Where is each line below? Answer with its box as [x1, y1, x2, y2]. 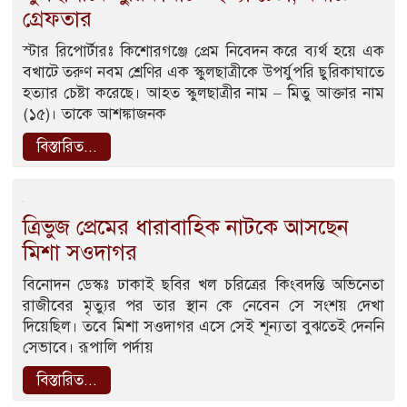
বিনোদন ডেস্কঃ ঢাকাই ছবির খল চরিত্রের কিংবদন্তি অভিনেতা [23, 275, 384, 295]
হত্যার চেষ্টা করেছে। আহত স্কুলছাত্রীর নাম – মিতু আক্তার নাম [23, 84, 384, 104]
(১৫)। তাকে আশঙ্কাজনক [23, 104, 166, 124]
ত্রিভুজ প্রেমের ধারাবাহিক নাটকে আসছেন [23, 213, 349, 242]
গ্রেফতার [23, 5, 92, 34]
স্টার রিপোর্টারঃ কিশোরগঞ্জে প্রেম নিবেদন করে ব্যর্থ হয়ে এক [23, 42, 384, 62]
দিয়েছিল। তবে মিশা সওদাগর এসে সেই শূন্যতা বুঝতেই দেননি [23, 317, 384, 337]
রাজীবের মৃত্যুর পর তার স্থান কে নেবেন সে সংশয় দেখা [23, 296, 384, 316]
